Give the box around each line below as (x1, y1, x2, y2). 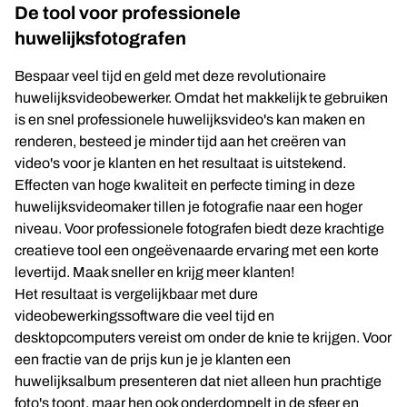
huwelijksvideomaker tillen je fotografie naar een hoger (15, 199, 362, 214)
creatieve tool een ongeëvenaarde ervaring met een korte (15, 243, 379, 258)
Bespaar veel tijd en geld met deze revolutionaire (15, 68, 326, 84)
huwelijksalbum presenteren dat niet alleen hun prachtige (15, 373, 382, 389)
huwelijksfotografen (15, 28, 186, 48)
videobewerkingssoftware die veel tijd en (15, 308, 274, 323)
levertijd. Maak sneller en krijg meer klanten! (15, 264, 294, 280)
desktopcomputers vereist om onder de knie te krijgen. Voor (15, 330, 392, 345)
